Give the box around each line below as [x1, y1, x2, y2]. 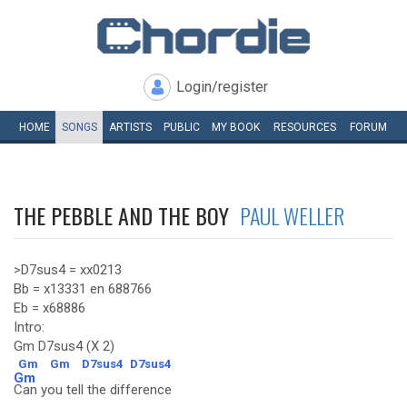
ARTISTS [108, 121, 152, 134]
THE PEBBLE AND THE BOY [14, 199, 240, 232]
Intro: [14, 319, 45, 335]
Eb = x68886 [14, 300, 85, 316]
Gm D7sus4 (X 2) [14, 338, 114, 354]
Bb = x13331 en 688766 [14, 281, 152, 297]
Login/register [176, 78, 268, 95]
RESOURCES [273, 121, 336, 134]
